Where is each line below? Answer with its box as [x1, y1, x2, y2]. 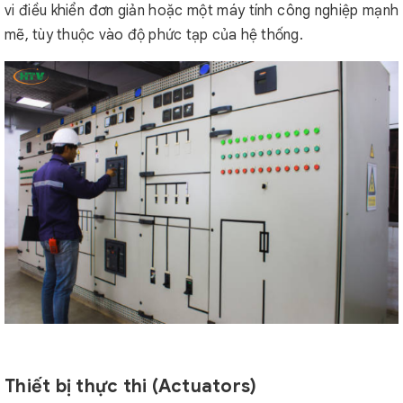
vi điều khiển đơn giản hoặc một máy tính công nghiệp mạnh [4, 2, 399, 20]
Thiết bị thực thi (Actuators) [4, 375, 257, 398]
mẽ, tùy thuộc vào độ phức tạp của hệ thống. [4, 26, 303, 44]
